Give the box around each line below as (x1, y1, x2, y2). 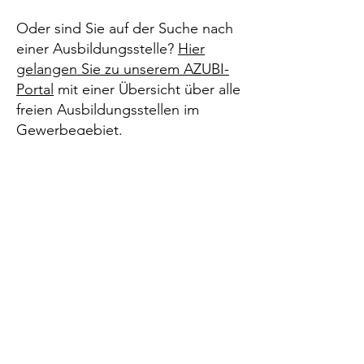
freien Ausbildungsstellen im (16, 101, 199, 119)
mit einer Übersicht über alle (54, 80, 240, 98)
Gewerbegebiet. (16, 121, 123, 139)
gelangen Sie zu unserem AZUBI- (16, 60, 229, 78)
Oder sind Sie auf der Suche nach (16, 19, 233, 37)
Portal (16, 80, 54, 98)
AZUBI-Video (78, 279, 167, 295)
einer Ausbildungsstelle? (16, 40, 178, 58)
